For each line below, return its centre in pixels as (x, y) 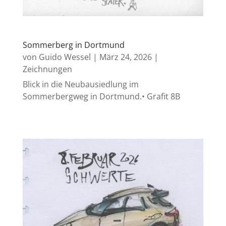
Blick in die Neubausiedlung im (80, 84)
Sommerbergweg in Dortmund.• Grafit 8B (101, 96)
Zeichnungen (47, 69)
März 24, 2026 (125, 57)
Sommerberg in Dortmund (73, 45)
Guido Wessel (65, 57)
